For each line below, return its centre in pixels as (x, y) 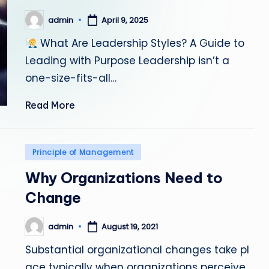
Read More (50, 105)
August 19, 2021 (130, 226)
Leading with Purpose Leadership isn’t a (128, 61)
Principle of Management (83, 152)
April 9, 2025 (125, 20)
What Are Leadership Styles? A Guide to (141, 43)
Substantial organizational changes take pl (138, 250)
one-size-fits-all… (71, 78)
